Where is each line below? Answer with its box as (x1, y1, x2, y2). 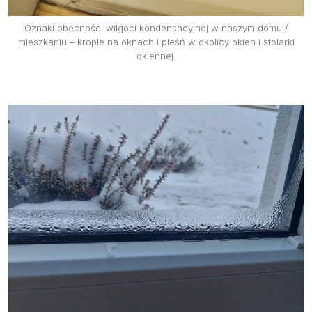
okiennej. (136, 49, 176, 61)
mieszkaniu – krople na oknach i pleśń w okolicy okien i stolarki (17, 36, 295, 47)
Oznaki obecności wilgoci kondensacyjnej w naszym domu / (24, 22, 288, 33)
